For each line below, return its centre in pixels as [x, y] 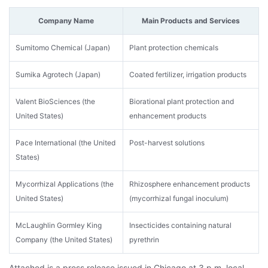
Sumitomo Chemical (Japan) [63, 48]
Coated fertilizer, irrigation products [188, 74]
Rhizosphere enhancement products [190, 184]
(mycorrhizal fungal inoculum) [179, 198]
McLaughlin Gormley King [59, 225]
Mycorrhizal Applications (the [65, 184]
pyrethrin [144, 240]
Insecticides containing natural [180, 225]
